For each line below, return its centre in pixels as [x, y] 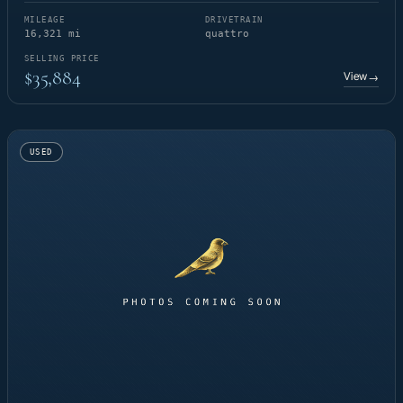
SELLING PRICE [62, 58]
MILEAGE [45, 19]
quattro [227, 33]
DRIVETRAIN [234, 19]
